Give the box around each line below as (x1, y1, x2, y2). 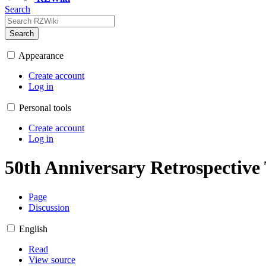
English (19, 223, 47, 234)
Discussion (28, 202, 69, 213)
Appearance (18, 50, 64, 61)
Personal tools (19, 103, 71, 113)
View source (28, 254, 75, 265)
